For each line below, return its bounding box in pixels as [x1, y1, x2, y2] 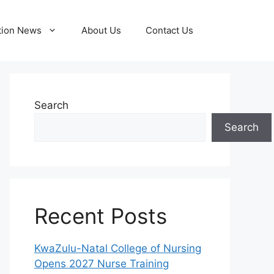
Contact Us [146, 24, 193, 36]
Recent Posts [34, 203, 167, 229]
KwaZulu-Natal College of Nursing [34, 242, 201, 254]
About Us [81, 24, 121, 36]
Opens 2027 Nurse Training [34, 257, 169, 270]
